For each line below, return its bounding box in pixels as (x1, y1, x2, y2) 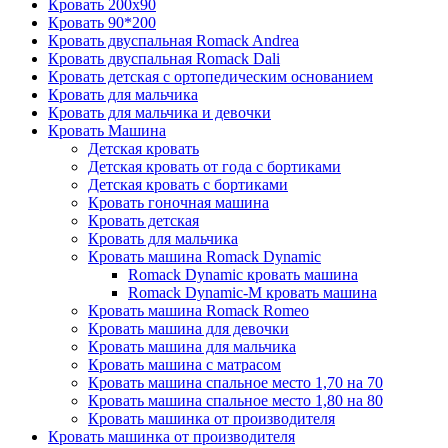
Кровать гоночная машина (88, 193, 269, 211)
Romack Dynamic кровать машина (128, 265, 358, 283)
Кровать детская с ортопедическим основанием (48, 67, 373, 85)
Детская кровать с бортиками (88, 175, 288, 193)
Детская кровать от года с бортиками (88, 157, 341, 175)
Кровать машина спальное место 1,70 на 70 (88, 373, 383, 391)
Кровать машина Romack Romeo (88, 301, 309, 319)
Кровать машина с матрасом (88, 355, 281, 373)
